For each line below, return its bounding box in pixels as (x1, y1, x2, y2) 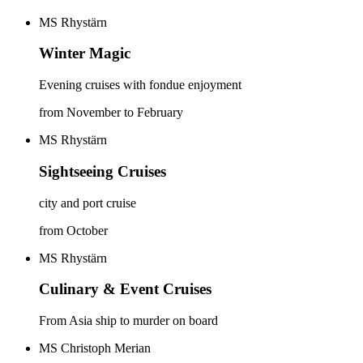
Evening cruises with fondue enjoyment (39, 78, 241, 92)
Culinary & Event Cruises (39, 280, 211, 298)
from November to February (39, 105, 183, 120)
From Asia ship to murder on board (39, 313, 218, 327)
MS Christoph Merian (39, 340, 151, 355)
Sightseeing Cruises (39, 162, 166, 180)
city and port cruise (39, 195, 136, 210)
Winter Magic (39, 45, 130, 62)
